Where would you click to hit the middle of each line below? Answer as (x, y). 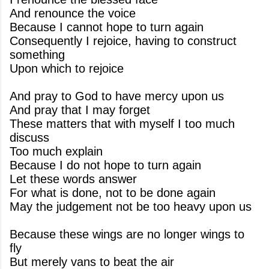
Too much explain (56, 151)
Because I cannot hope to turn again (107, 27)
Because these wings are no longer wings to (127, 234)
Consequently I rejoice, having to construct (123, 41)
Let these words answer (73, 179)
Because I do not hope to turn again (105, 165)
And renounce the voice (73, 13)
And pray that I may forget (80, 110)
